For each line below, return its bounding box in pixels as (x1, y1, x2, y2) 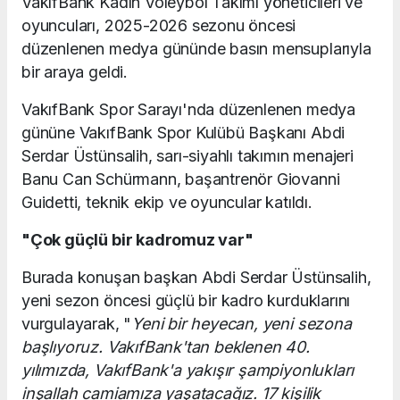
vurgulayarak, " (21, 313, 132, 333)
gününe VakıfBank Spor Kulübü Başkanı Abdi (21, 122, 346, 142)
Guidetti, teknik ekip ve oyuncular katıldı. (21, 192, 312, 212)
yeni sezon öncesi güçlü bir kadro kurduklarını (21, 290, 351, 310)
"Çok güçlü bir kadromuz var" (21, 229, 254, 249)
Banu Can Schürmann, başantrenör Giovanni (21, 169, 340, 188)
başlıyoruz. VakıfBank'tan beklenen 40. (21, 337, 310, 356)
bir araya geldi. (21, 62, 128, 81)
